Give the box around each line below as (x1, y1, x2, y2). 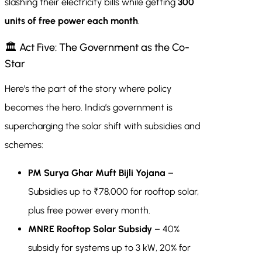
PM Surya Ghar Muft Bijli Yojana (28, 167, 166, 179)
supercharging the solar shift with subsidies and (5, 120, 201, 132)
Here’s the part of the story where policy (5, 83, 171, 95)
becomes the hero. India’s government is (5, 102, 173, 113)
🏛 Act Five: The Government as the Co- (5, 41, 189, 54)
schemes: (5, 139, 43, 151)
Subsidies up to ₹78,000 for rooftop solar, (28, 186, 199, 198)
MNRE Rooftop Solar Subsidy (28, 223, 152, 235)
